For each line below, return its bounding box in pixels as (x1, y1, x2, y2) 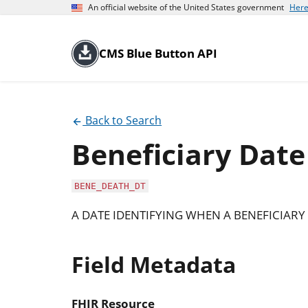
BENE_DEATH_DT (74, 180, 146, 191)
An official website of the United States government (88, 1, 284, 13)
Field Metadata (71, 249, 236, 280)
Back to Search (82, 113, 162, 128)
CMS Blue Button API (99, 45, 217, 61)
